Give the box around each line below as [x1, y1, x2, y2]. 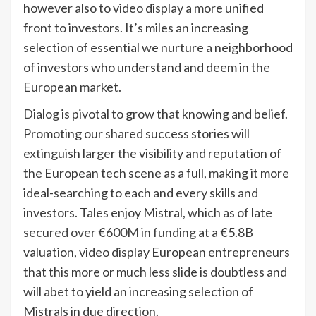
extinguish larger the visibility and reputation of [23, 145, 281, 161]
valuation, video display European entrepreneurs [23, 243, 290, 260]
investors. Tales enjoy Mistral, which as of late [23, 204, 272, 220]
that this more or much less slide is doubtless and [23, 263, 287, 279]
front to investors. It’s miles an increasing [23, 19, 248, 35]
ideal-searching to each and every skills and [23, 184, 258, 200]
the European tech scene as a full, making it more [23, 164, 289, 181]
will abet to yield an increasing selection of [23, 283, 253, 299]
